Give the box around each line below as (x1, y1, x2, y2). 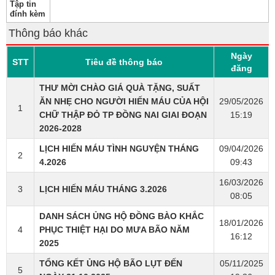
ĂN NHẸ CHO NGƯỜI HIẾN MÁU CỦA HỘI (39, 96, 209, 107)
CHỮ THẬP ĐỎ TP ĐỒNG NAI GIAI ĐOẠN (39, 110, 207, 120)
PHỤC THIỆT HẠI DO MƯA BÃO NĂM (39, 225, 190, 235)
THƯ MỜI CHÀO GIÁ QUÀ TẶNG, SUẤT (39, 83, 200, 93)
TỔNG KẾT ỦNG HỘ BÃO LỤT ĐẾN (39, 258, 182, 269)
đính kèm (10, 9, 45, 19)
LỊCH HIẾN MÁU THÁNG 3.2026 (39, 184, 167, 195)
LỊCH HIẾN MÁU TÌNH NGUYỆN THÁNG (39, 144, 199, 154)
